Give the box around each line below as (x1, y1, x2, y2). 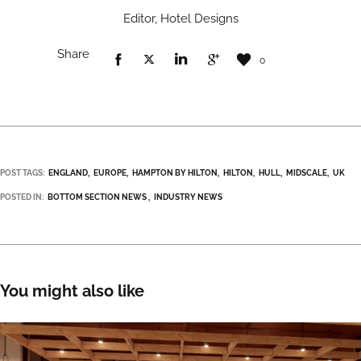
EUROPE (93, 168, 127, 178)
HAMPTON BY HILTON (132, 168, 218, 178)
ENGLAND (48, 168, 88, 178)
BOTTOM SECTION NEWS (48, 193, 147, 202)
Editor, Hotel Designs (122, 11, 239, 27)
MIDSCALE (286, 168, 327, 178)
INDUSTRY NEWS (154, 193, 222, 202)
